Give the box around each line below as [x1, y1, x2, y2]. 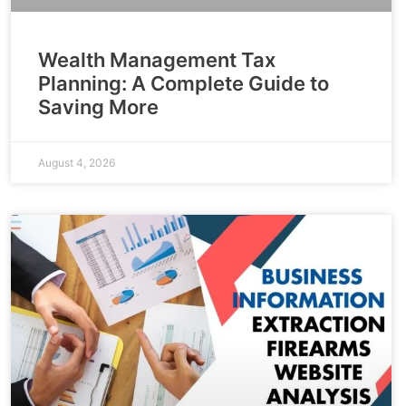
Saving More [38, 95, 159, 120]
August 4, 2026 [38, 156, 115, 170]
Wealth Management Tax [38, 48, 275, 72]
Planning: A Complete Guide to [38, 72, 329, 96]
